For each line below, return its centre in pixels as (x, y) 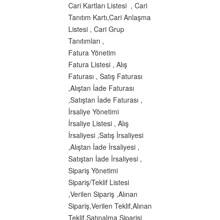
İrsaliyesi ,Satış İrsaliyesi (106, 135)
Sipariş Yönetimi (93, 171)
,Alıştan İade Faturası (101, 88)
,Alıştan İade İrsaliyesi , (104, 147)
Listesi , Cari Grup (96, 29)
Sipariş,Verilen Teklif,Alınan (110, 206)
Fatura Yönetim (92, 53)
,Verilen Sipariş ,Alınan (103, 194)
